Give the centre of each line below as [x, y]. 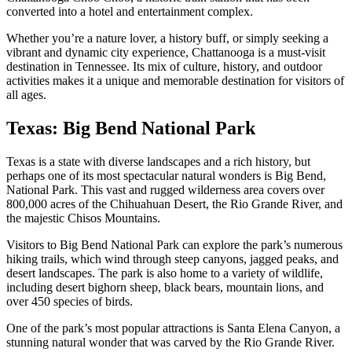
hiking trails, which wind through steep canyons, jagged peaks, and [172, 258]
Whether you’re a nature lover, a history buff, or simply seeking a [167, 38]
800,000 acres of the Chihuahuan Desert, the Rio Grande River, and [174, 203]
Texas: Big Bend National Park [131, 128]
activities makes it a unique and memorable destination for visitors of [175, 80]
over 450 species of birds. [70, 301]
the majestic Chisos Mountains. [83, 218]
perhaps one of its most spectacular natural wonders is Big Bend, [166, 175]
